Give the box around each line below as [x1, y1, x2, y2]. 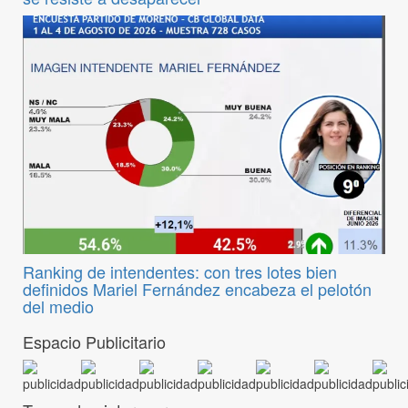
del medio [23, 294, 94, 319]
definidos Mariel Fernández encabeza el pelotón [23, 277, 372, 301]
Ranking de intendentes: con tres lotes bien [23, 260, 337, 284]
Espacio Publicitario [23, 330, 166, 354]
